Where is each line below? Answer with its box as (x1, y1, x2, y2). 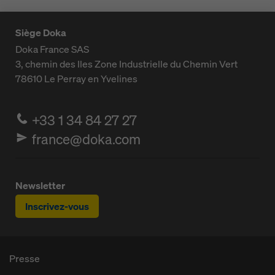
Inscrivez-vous (25, 199, 89, 213)
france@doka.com (32, 130, 141, 148)
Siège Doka (15, 26, 66, 39)
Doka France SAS (15, 42, 89, 56)
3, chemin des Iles (15, 57, 93, 71)
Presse (9, 252, 40, 265)
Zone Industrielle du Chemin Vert (95, 57, 238, 71)
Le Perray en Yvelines (44, 72, 137, 85)
